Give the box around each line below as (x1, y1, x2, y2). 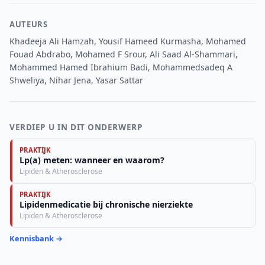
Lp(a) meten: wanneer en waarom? (20, 154, 164, 166)
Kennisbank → (9, 232, 63, 244)
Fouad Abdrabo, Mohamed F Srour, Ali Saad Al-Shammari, (9, 48, 238, 60)
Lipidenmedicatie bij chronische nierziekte (20, 199, 193, 211)
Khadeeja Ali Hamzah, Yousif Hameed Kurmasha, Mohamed (9, 35, 246, 47)
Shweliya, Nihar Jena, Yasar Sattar (9, 74, 143, 86)
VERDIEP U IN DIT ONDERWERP (9, 121, 143, 132)
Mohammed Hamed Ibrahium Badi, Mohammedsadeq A (9, 61, 232, 73)
